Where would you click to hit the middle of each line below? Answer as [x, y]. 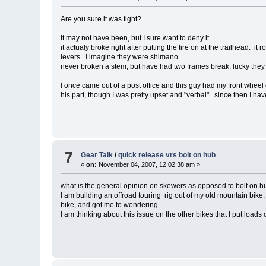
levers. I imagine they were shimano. [121, 57]
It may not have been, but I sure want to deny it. [136, 38]
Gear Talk [97, 155]
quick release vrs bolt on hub [167, 155]
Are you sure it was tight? [101, 19]
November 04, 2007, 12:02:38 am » [149, 164]
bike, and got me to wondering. [110, 205]
